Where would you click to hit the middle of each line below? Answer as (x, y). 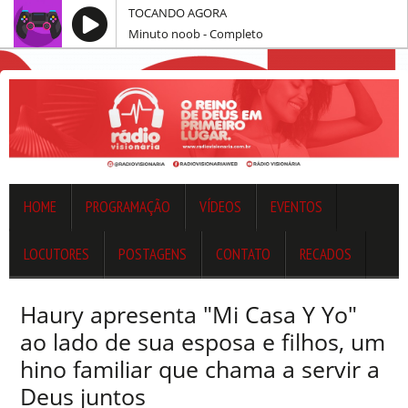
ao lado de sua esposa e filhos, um (203, 342)
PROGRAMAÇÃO (128, 207)
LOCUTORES (56, 255)
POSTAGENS (153, 255)
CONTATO (243, 255)
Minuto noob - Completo (196, 34)
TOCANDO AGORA (178, 13)
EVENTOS (296, 207)
